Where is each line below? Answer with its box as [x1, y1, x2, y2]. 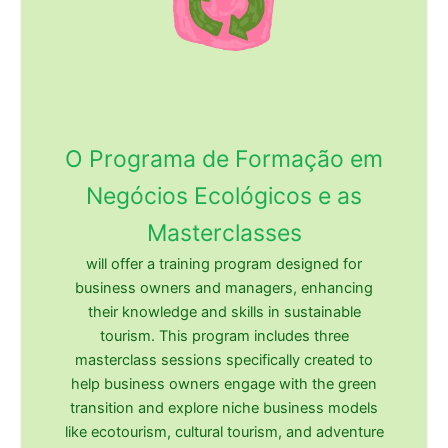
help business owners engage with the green [71, 374, 377, 393]
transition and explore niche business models [70, 398, 378, 417]
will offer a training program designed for [86, 254, 362, 273]
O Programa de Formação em [65, 144, 383, 173]
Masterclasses [146, 218, 302, 247]
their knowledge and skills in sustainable [87, 302, 361, 321]
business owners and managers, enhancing [75, 278, 373, 297]
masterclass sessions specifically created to [75, 350, 373, 369]
